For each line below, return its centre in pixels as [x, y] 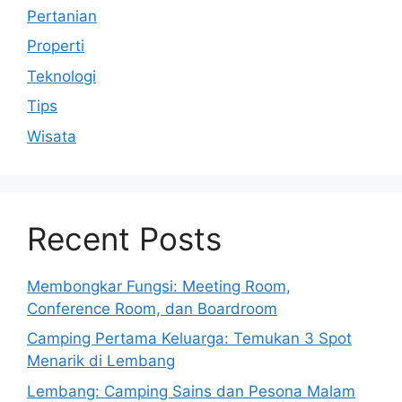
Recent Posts [124, 238]
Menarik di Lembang [101, 361]
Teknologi [61, 76]
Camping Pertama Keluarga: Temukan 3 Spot [189, 339]
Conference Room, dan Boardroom [152, 308]
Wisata [52, 136]
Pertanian [62, 16]
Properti [56, 46]
